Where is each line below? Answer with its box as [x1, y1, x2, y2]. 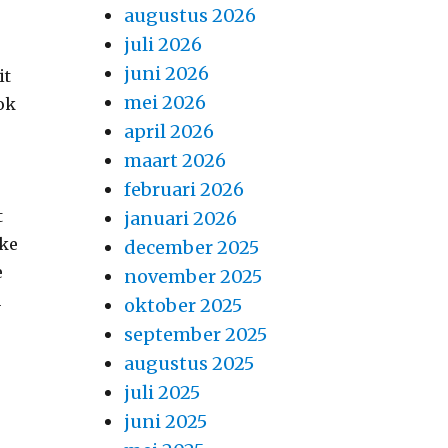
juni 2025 [123, 410, 207, 434]
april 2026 [123, 120, 214, 144]
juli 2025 [123, 381, 200, 405]
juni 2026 [123, 62, 209, 86]
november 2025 [123, 265, 262, 289]
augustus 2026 [123, 4, 256, 28]
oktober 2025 [123, 294, 242, 318]
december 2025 [123, 236, 259, 260]
